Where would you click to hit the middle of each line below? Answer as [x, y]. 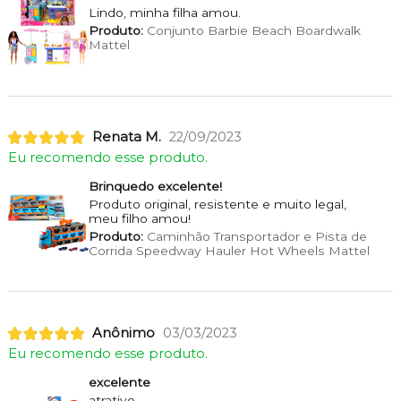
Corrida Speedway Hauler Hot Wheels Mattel [229, 251]
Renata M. [126, 137]
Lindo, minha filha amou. [164, 12]
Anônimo [123, 333]
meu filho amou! [139, 219]
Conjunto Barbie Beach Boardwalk [252, 30]
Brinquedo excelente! [155, 187]
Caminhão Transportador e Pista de [255, 237]
